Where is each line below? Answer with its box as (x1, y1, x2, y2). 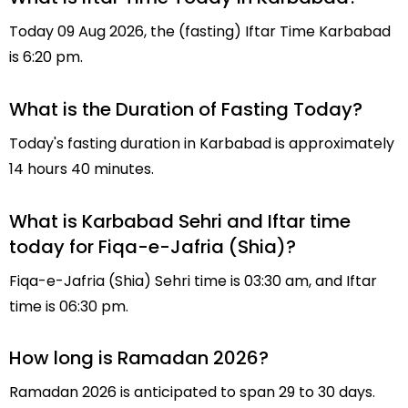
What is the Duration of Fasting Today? (9, 96, 362, 122)
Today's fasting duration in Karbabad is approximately (9, 132, 394, 154)
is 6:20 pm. (9, 46, 83, 67)
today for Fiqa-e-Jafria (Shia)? (9, 233, 296, 260)
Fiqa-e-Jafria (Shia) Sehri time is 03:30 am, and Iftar (9, 270, 377, 291)
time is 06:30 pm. (9, 295, 128, 317)
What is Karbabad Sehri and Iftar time (9, 208, 351, 234)
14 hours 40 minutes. (9, 158, 154, 179)
